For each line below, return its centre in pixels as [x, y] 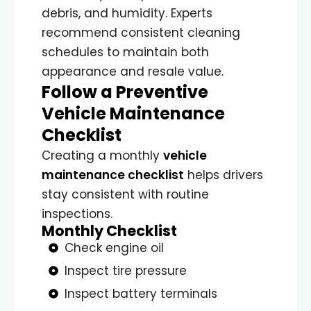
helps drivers [224, 175]
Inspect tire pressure [125, 270]
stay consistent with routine [125, 194]
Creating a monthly [102, 155]
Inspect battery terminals [141, 293]
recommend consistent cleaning [141, 32]
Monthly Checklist [109, 230]
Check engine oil [114, 247]
